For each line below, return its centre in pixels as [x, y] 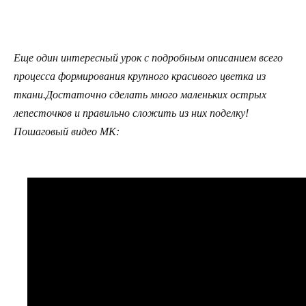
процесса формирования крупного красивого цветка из [140, 76]
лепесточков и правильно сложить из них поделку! [131, 113]
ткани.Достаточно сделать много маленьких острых [140, 95]
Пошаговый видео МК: [67, 132]
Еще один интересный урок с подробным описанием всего [148, 58]
